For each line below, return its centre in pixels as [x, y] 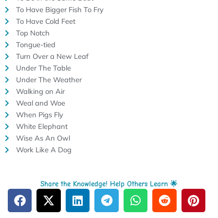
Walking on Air [40, 91]
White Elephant [42, 126]
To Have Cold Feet [45, 21]
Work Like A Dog [44, 149]
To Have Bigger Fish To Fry [60, 9]
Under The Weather [49, 79]
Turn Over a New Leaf [52, 56]
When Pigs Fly [39, 114]
